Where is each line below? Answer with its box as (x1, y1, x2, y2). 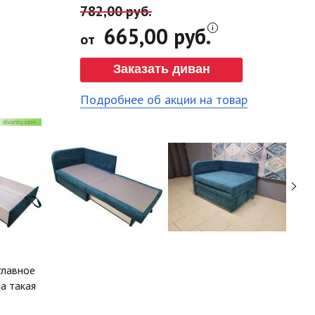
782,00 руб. (80, 2, 152, 20)
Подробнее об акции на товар (80, 91, 247, 108)
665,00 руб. (98, 22, 211, 50)
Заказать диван (112, 62, 210, 76)
